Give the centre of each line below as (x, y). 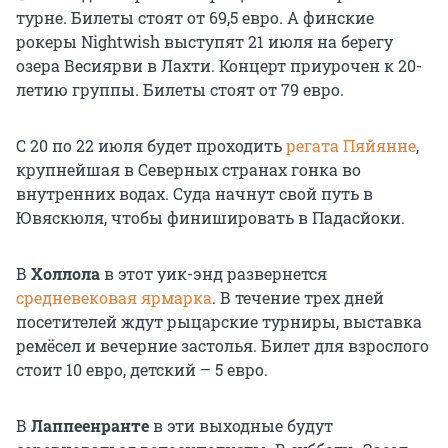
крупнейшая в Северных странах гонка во (188, 169)
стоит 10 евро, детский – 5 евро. (142, 369)
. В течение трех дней (298, 297)
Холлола (63, 273)
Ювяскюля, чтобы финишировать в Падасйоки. (210, 217)
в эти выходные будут (241, 425)
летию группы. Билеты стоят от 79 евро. (180, 89)
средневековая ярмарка (114, 297)
